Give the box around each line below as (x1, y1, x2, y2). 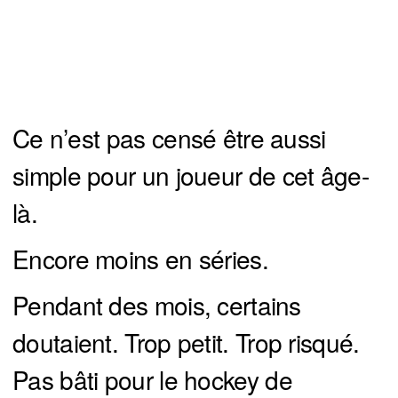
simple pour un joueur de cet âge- (12, 156, 369, 193)
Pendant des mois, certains (12, 286, 301, 322)
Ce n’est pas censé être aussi (12, 119, 326, 155)
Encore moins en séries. (12, 240, 268, 276)
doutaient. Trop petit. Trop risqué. (12, 323, 360, 360)
